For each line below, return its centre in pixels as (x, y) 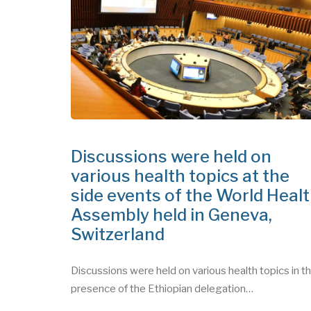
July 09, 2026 (101, 20)
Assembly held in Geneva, (171, 280)
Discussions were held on (171, 222)
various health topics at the (180, 242)
